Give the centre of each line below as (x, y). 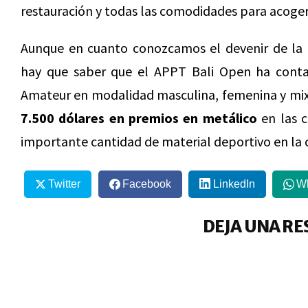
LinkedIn (234, 184)
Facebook (146, 184)
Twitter (64, 184)
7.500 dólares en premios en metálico (139, 118)
